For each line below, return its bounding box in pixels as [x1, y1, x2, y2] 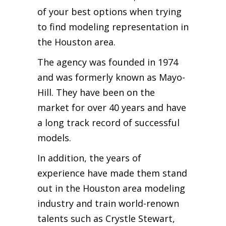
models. [37, 131, 71, 144]
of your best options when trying [37, 5, 182, 18]
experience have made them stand [37, 166, 187, 179]
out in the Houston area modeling [37, 182, 185, 194]
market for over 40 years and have [37, 101, 186, 114]
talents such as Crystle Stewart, [37, 212, 175, 224]
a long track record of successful [37, 116, 180, 129]
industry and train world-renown [37, 197, 179, 209]
